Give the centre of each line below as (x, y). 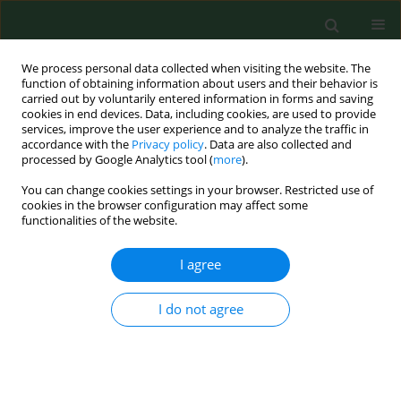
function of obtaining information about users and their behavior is (200, 84)
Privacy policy (168, 145)
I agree (200, 264)
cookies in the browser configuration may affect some (165, 205)
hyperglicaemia (206, 209)
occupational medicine (99, 373)
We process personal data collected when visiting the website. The (196, 68)
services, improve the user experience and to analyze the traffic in (195, 129)
